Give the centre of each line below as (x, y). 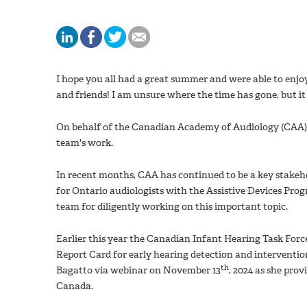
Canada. (75, 286)
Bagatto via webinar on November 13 (138, 270)
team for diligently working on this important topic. (172, 206)
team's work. (85, 143)
